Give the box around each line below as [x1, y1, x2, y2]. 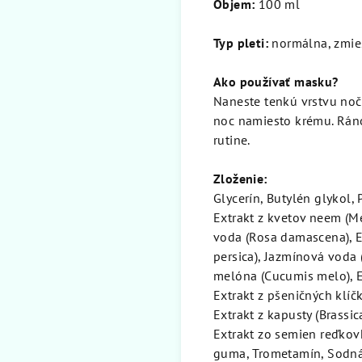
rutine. [213, 132, 254, 149]
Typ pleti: [213, 35, 268, 52]
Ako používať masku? [213, 74, 339, 90]
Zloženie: [213, 170, 267, 187]
